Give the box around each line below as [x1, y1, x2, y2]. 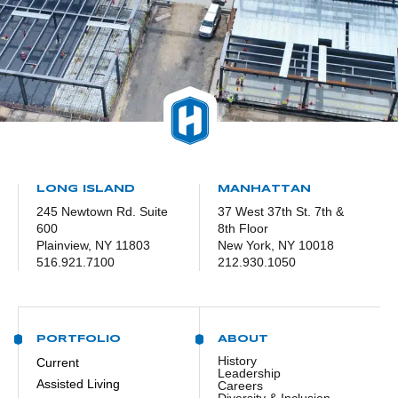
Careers [218, 378, 263, 393]
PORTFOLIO [36, 333, 121, 344]
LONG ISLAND [36, 183, 135, 194]
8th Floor [218, 220, 268, 235]
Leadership [218, 365, 281, 380]
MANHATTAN [218, 183, 311, 194]
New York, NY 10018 [218, 237, 334, 252]
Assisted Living [36, 376, 120, 391]
